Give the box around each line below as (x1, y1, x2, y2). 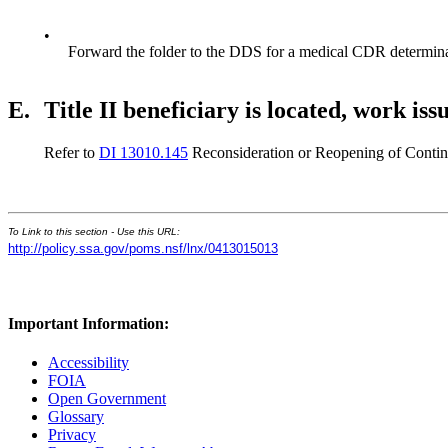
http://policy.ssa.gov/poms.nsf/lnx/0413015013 (8, 240, 278, 256)
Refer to (44, 143, 99, 161)
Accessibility (48, 354, 129, 372)
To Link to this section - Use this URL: (8, 225, 180, 237)
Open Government (48, 390, 166, 408)
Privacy (48, 426, 96, 444)
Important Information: (8, 315, 169, 333)
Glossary (48, 408, 104, 426)
